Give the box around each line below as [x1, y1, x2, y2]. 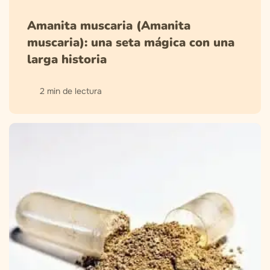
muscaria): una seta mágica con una [27, 34, 234, 51]
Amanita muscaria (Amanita [27, 17, 190, 34]
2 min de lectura [40, 86, 102, 97]
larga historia [27, 51, 107, 68]
